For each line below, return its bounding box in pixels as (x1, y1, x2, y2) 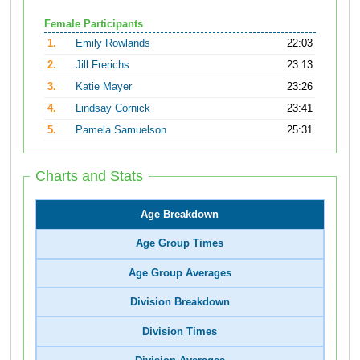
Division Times (142, 325, 218, 337)
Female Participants (44, 18, 143, 30)
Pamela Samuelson (76, 124, 167, 136)
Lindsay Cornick (76, 102, 151, 114)
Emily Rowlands (76, 37, 151, 49)
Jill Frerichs (76, 59, 130, 71)
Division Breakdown (129, 297, 230, 309)
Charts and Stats (35, 168, 144, 185)
